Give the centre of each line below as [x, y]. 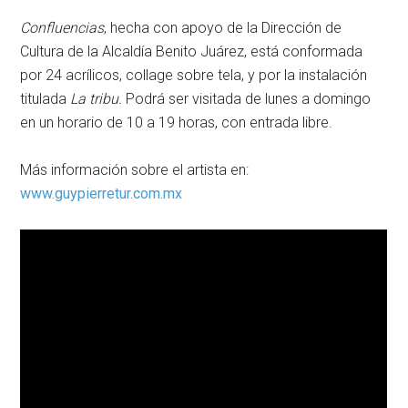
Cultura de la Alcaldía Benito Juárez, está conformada [192, 52]
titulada [46, 99]
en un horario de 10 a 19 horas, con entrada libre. [177, 123]
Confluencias [62, 28]
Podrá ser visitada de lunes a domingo [247, 99]
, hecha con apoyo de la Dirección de [223, 28]
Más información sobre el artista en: [135, 170]
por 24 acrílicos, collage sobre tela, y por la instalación [194, 76]
